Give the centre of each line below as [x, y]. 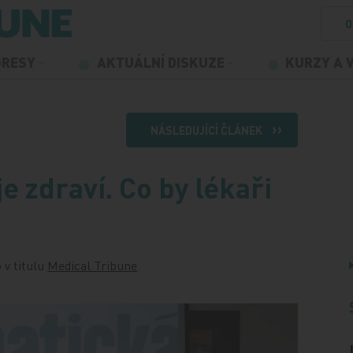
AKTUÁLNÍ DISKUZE [162, 62]
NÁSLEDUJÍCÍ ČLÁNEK [206, 130]
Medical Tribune [93, 265]
